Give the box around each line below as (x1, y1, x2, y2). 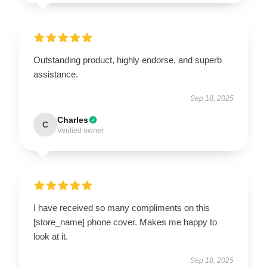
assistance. (33, 69, 78, 79)
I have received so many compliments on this (33, 203, 210, 213)
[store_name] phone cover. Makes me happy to (33, 217, 217, 227)
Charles (57, 115, 88, 125)
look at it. (33, 231, 68, 241)
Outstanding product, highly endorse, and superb (33, 55, 222, 65)
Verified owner (57, 126, 104, 135)
